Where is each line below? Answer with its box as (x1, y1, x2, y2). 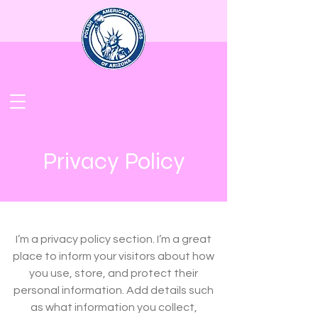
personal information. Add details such (13, 285, 214, 296)
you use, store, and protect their (29, 268, 198, 279)
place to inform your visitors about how (13, 251, 214, 262)
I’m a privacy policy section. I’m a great (16, 234, 212, 245)
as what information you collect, (30, 302, 197, 313)
